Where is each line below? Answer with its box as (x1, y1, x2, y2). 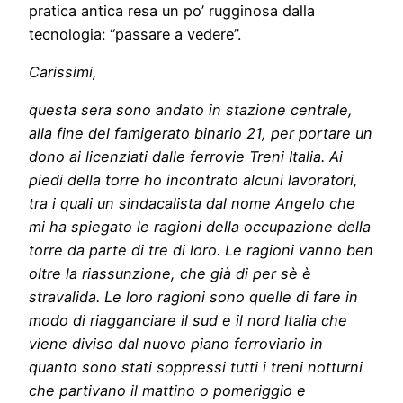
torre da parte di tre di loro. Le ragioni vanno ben (29, 241, 373, 260)
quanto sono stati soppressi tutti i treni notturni (29, 358, 363, 377)
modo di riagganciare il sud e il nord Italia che (29, 311, 347, 330)
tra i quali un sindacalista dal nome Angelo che (29, 194, 355, 213)
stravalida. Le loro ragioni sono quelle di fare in (29, 288, 358, 307)
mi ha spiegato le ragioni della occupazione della (29, 218, 371, 237)
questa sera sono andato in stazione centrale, (29, 101, 353, 120)
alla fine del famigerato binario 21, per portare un (29, 124, 372, 143)
